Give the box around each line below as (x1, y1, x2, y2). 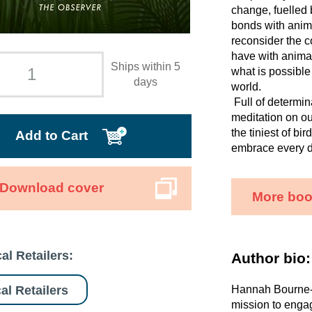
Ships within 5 (111, 61, 181, 73)
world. (231, 81, 264, 93)
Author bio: (231, 249, 311, 266)
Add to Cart (15, 127, 88, 143)
